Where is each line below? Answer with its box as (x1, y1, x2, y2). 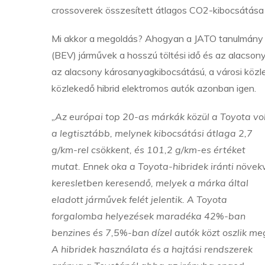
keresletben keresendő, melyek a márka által (51, 177, 248, 189)
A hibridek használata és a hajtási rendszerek (51, 243, 253, 255)
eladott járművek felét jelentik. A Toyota (51, 193, 227, 205)
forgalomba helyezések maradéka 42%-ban (51, 210, 245, 222)
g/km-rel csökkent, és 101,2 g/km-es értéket (51, 144, 245, 156)
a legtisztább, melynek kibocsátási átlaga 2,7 (51, 127, 253, 139)
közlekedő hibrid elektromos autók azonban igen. (51, 82, 256, 94)
